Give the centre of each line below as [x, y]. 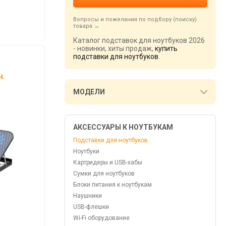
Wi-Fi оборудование [101, 218]
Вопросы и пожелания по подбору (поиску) [135, 19]
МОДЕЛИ [89, 92]
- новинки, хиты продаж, [114, 48]
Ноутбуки [86, 151]
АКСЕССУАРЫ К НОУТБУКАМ [123, 127]
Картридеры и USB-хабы [108, 162]
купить [166, 48]
